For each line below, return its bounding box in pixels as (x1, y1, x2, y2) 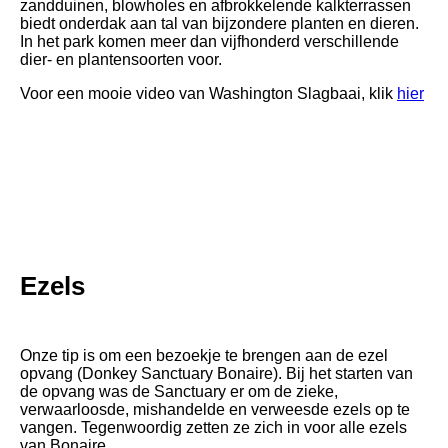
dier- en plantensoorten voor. (20, 50, 222, 68)
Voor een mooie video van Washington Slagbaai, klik (20, 84, 397, 102)
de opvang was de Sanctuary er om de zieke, (20, 382, 338, 400)
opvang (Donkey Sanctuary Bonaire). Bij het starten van (20, 364, 413, 382)
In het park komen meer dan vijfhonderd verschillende (20, 32, 399, 50)
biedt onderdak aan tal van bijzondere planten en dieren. (20, 14, 419, 32)
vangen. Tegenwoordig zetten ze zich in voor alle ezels (20, 418, 407, 436)
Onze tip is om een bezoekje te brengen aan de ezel (20, 346, 388, 364)
